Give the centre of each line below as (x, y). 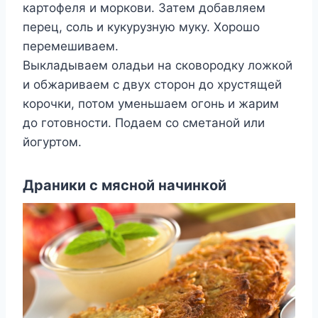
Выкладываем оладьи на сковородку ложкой (158, 66)
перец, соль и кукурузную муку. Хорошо (141, 27)
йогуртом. (52, 142)
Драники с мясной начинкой (125, 186)
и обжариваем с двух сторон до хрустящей (152, 85)
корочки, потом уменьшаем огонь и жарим (151, 104)
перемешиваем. (71, 46)
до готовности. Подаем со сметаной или (144, 123)
